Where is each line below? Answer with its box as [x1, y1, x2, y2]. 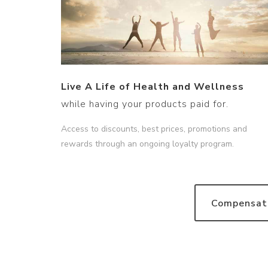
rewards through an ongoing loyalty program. [61, 138, 234, 150]
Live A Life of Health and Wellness [61, 80, 244, 94]
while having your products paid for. [61, 98, 229, 111]
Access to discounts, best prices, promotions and [61, 123, 247, 135]
